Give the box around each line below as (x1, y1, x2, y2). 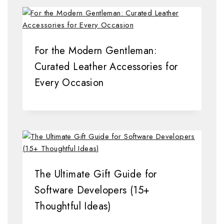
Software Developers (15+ (34, 183, 150, 198)
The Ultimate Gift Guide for (34, 167, 157, 182)
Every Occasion (34, 75, 104, 90)
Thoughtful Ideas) (34, 199, 111, 214)
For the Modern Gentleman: (34, 43, 157, 58)
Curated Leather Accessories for (34, 59, 178, 74)
